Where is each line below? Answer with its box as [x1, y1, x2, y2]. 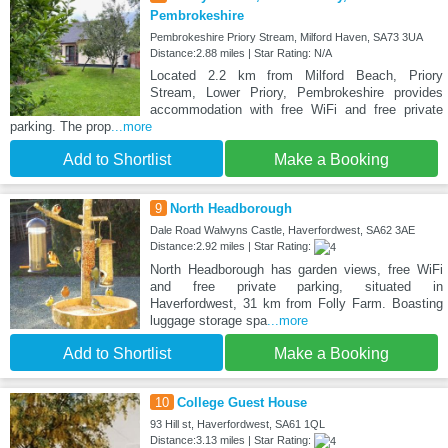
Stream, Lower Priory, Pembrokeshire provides [149, 85, 443, 101]
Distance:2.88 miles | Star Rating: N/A [149, 47, 332, 60]
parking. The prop [10, 119, 111, 135]
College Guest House [176, 395, 307, 411]
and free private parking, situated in [149, 279, 443, 295]
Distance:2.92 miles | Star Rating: [149, 240, 314, 253]
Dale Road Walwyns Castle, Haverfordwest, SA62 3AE [149, 224, 415, 237]
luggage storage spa [149, 313, 267, 329]
